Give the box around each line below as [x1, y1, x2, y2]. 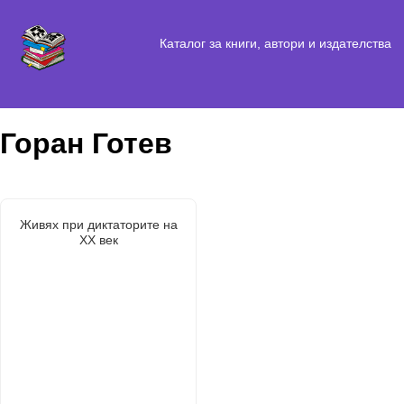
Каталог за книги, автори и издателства [159, 35, 391, 50]
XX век [78, 232, 118, 247]
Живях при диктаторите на [19, 216, 178, 232]
